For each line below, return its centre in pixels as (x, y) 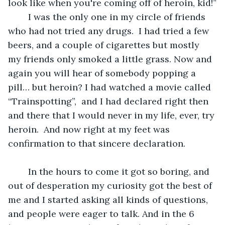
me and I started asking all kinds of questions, (109, 199)
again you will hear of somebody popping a (103, 73)
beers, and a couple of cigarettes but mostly (105, 45)
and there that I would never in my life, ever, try (113, 115)
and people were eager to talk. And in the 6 (102, 213)
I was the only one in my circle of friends (23, 17)
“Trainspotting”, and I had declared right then (109, 101)
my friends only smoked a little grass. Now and (111, 59)
